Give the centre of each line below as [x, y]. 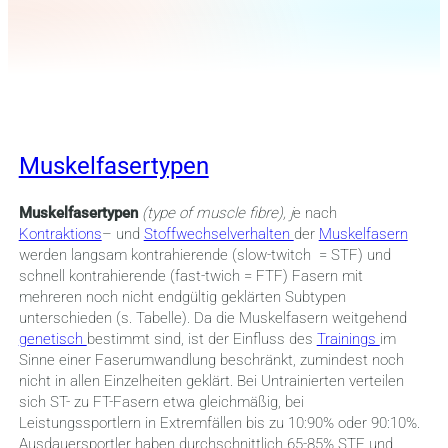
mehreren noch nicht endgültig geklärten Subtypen [182, 297]
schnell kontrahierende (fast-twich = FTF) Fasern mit [190, 276]
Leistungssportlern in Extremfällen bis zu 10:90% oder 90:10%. [219, 423]
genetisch [52, 339]
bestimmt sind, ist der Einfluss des [201, 339]
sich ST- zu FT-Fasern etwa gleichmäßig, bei [161, 402]
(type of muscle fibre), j [217, 213]
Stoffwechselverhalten [218, 234]
